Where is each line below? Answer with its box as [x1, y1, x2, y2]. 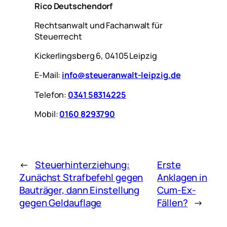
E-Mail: [34, 69, 62, 81]
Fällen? [157, 196, 188, 210]
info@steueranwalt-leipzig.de [62, 69, 181, 81]
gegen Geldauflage [19, 196, 102, 210]
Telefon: [34, 89, 68, 100]
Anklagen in [157, 171, 208, 184]
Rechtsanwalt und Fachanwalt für [34, 19, 163, 31]
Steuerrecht [34, 30, 82, 42]
